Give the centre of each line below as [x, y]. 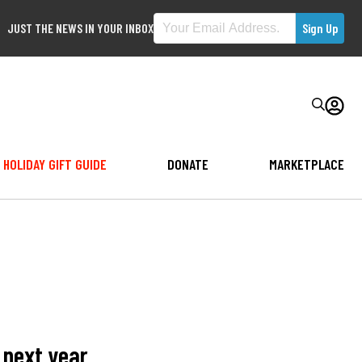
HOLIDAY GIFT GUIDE [55, 164]
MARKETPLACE [307, 164]
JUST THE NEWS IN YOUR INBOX [80, 28]
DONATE [187, 164]
